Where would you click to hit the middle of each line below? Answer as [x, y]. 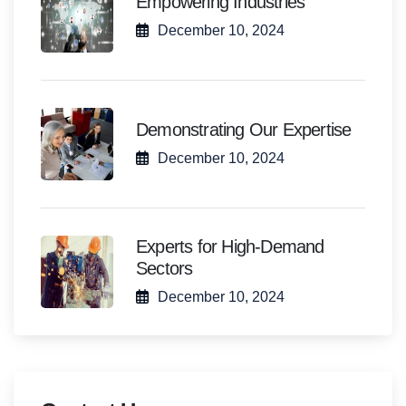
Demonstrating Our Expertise [244, 130]
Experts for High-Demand [230, 247]
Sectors [164, 269]
